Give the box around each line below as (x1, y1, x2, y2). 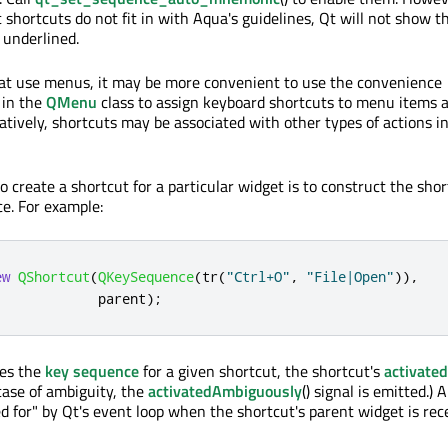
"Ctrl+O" (226, 266, 290, 286)
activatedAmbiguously (148, 378, 302, 403)
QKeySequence (98, 266, 194, 286)
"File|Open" (306, 266, 394, 286)
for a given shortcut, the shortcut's (139, 358, 384, 383)
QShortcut (18, 266, 90, 286)
